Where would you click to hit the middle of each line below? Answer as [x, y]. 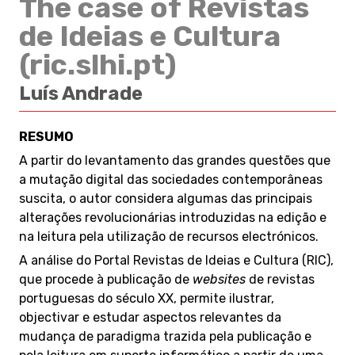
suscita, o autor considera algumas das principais [166, 198]
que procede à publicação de [106, 279]
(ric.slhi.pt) [98, 65]
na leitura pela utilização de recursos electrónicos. [169, 237]
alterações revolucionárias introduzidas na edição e [173, 218]
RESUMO [46, 137]
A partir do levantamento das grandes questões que [175, 160]
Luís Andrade [81, 94]
